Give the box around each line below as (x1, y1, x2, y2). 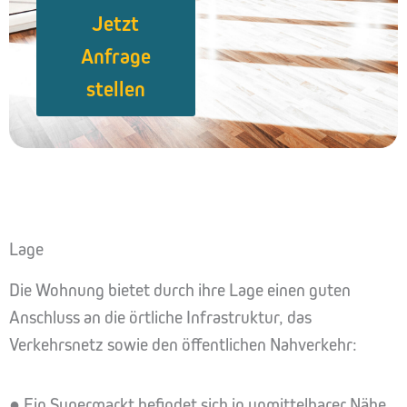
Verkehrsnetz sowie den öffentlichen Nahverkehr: (9, 334, 357, 356)
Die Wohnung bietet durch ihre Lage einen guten (9, 280, 351, 302)
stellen (85, 76, 145, 103)
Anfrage (80, 44, 151, 70)
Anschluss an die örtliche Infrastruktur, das (9, 307, 312, 329)
